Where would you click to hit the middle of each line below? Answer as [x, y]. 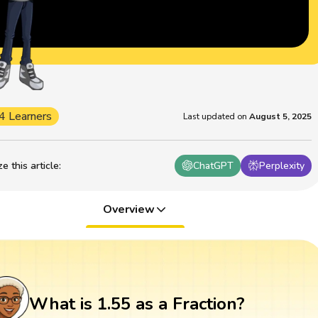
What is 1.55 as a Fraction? [137, 304]
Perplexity [282, 165]
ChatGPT [214, 165]
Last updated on [215, 116]
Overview [128, 209]
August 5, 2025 [281, 116]
